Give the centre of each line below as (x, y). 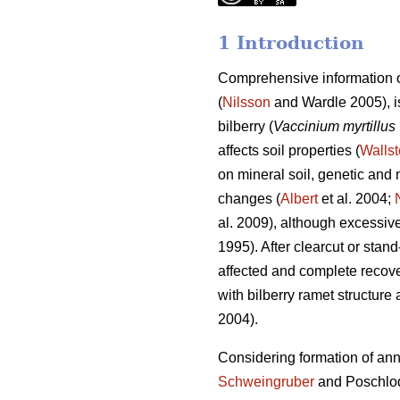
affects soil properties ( (289, 151)
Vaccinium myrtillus (334, 127)
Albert (299, 199)
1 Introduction (291, 43)
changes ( (249, 199)
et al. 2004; (356, 199)
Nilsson (246, 103)
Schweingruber (266, 382)
